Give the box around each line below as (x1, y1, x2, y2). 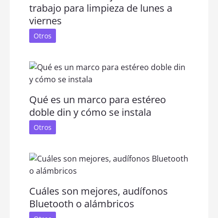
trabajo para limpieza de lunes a (29, 1, 172, 15)
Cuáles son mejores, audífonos (29, 184, 168, 198)
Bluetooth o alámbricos (29, 197, 134, 210)
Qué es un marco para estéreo (29, 92, 166, 106)
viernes (29, 14, 62, 27)
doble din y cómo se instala (29, 105, 151, 119)
